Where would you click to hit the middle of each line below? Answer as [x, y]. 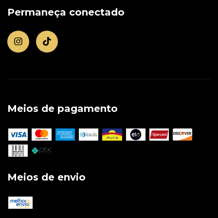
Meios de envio [46, 177]
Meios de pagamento [63, 109]
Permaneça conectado [66, 12]
